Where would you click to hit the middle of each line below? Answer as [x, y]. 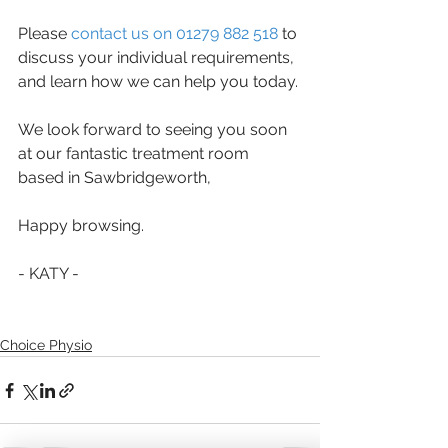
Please [44, 34]
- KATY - [48, 274]
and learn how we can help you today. [160, 82]
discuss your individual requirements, [158, 58]
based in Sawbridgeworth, [114, 178]
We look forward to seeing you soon [154, 130]
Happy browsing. [81, 226]
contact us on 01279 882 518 [174, 34]
